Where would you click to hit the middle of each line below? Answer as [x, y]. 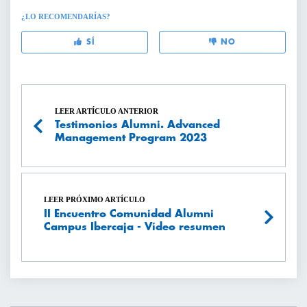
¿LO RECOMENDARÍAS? [66, 17]
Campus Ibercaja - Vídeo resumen [135, 227]
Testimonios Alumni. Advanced [137, 125]
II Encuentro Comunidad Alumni [129, 214]
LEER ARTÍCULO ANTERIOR [107, 111]
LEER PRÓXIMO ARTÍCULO [95, 200]
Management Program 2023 [131, 138]
